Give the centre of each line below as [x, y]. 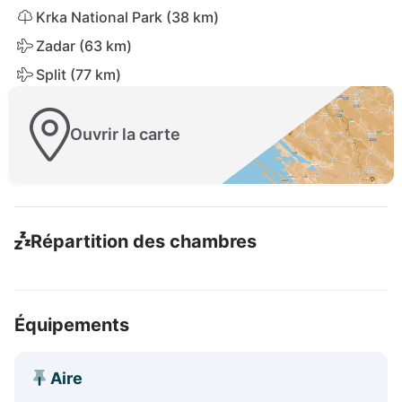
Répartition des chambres [143, 241]
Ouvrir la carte [125, 135]
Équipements [72, 324]
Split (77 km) [79, 74]
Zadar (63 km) [84, 46]
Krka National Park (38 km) [127, 17]
